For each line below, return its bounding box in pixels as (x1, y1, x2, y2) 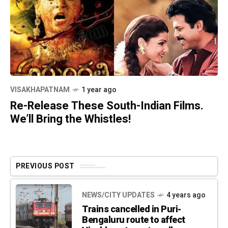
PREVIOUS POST (16, 161, 75, 172)
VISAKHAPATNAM (10, 84, 70, 96)
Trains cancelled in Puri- (82, 202, 181, 216)
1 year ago (81, 84, 117, 96)
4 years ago (166, 189, 206, 201)
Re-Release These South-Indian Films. (10, 98, 204, 115)
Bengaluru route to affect (82, 213, 185, 227)
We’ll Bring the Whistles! (10, 111, 131, 128)
